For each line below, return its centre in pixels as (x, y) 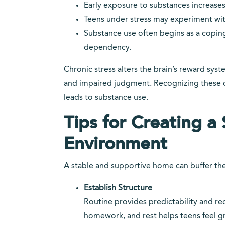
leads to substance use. (106, 98)
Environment (116, 144)
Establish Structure (118, 188)
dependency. (107, 48)
